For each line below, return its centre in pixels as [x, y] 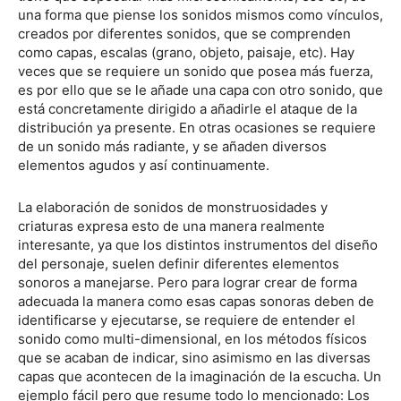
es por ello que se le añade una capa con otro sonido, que [200, 90]
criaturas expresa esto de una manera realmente [171, 226]
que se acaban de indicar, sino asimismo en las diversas [194, 357]
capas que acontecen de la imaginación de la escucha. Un [200, 376]
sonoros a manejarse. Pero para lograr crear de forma [188, 282]
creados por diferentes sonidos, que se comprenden [184, 33]
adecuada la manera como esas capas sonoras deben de [196, 301]
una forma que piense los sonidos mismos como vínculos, [200, 14]
